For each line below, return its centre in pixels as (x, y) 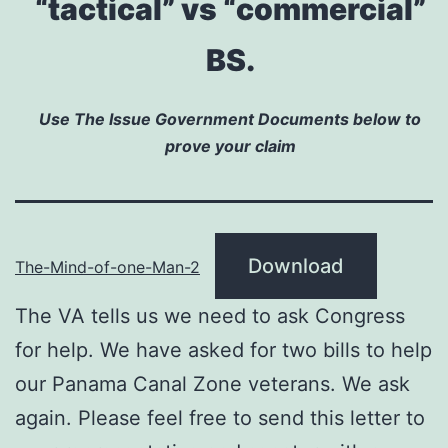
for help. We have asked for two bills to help (223, 349)
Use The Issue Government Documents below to (230, 118)
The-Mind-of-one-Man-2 (107, 266)
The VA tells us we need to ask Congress (210, 315)
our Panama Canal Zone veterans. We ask (212, 383)
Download (296, 265)
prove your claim (230, 145)
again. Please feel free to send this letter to (220, 417)
